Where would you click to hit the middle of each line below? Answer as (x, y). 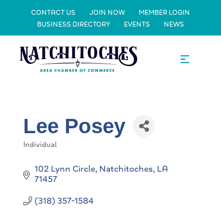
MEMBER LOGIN (164, 12)
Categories (41, 150)
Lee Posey (74, 126)
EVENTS (137, 24)
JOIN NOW (107, 12)
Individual (40, 145)
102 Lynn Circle (65, 169)
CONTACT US (53, 12)
